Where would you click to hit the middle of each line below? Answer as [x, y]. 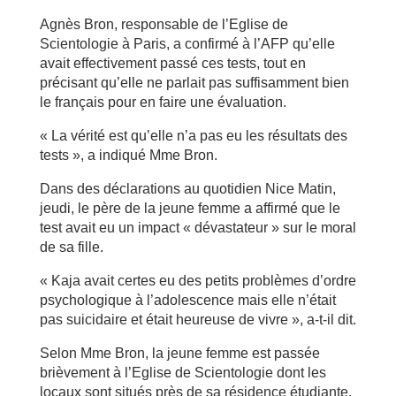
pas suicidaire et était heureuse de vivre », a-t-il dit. [198, 320]
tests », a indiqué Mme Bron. [128, 155]
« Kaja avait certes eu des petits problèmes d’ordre [198, 281]
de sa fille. [71, 247]
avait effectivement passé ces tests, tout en [172, 63]
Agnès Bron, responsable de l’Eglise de [164, 24]
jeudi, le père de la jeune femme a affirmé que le [190, 208]
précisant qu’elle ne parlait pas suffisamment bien [194, 83]
